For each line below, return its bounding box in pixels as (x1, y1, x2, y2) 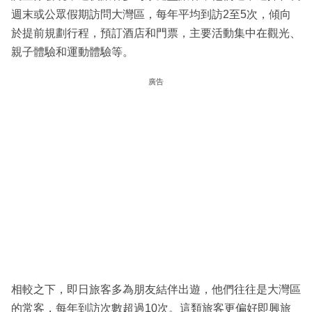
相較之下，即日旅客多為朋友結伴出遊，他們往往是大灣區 (11, 283, 301, 296)
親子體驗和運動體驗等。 (11, 46, 134, 58)
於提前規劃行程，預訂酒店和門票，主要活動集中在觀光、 (11, 27, 301, 40)
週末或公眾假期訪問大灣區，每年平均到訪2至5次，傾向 (11, 8, 291, 21)
